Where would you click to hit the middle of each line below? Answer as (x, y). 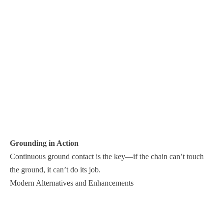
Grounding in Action (44, 143)
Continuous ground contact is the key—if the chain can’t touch (107, 156)
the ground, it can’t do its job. (55, 170)
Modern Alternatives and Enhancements (72, 183)
